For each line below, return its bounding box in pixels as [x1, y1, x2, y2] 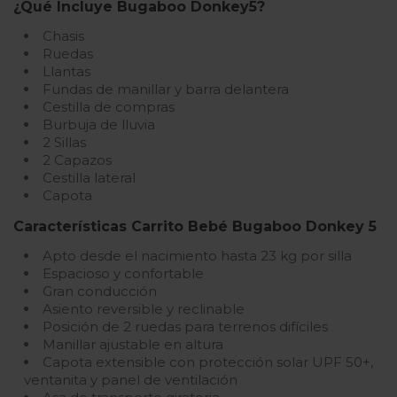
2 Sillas [43, 134, 86, 152]
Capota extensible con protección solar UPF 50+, [43, 354, 373, 371]
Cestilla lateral [43, 169, 136, 187]
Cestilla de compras [43, 98, 175, 116]
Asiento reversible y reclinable [43, 300, 245, 318]
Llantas [43, 63, 90, 81]
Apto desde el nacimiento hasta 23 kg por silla [43, 247, 352, 265]
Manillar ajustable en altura [43, 336, 223, 354]
